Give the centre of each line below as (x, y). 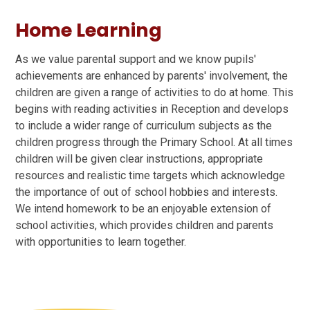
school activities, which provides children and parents (145, 225)
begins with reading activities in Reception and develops (152, 109)
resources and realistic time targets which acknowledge (151, 175)
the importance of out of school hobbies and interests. (147, 192)
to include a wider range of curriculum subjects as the (144, 125)
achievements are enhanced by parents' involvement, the (152, 75)
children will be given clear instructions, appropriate (139, 158)
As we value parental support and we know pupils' (136, 59)
